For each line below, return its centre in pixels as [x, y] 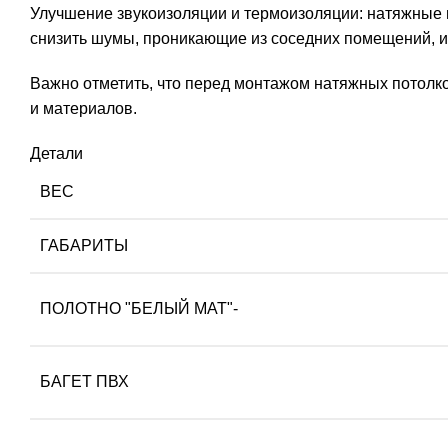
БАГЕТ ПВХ [84, 381]
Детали [56, 153]
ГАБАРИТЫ [84, 245]
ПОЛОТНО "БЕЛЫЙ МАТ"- [139, 308]
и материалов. [83, 108]
